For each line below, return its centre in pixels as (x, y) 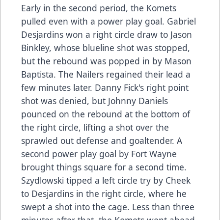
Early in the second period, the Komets (99, 8)
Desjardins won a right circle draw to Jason (107, 35)
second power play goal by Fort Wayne (99, 154)
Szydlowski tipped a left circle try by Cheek (106, 180)
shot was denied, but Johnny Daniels (95, 101)
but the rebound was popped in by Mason (106, 61)
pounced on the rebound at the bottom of (106, 114)
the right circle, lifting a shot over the (95, 127)
